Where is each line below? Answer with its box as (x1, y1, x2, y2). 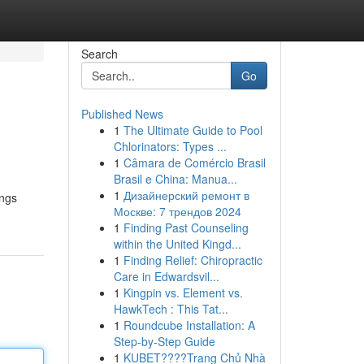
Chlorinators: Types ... (113, 138, 227, 154)
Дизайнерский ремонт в (123, 187, 249, 203)
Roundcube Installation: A (123, 317, 255, 333)
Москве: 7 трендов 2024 (113, 203, 241, 219)
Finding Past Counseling (123, 219, 249, 236)
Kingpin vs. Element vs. (123, 284, 243, 301)
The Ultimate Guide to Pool (123, 122, 262, 138)
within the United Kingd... (113, 236, 241, 252)
